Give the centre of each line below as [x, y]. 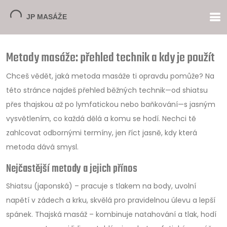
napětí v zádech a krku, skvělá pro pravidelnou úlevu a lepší [111, 200]
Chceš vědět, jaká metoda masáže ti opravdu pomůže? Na [110, 76]
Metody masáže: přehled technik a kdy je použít [110, 58]
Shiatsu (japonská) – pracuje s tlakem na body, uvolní [101, 186]
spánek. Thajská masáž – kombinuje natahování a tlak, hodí [111, 214]
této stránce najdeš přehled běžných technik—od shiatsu [107, 90]
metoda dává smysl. [42, 147]
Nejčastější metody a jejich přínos [72, 169]
